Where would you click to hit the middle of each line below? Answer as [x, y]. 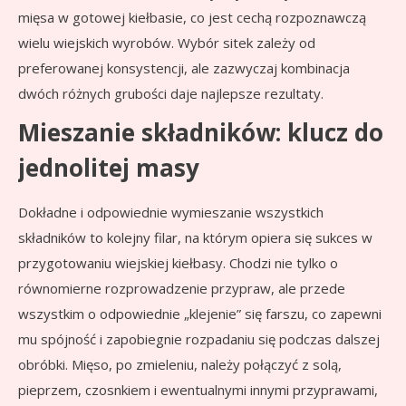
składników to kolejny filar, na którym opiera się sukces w [195, 238]
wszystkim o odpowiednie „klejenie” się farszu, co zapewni [200, 314]
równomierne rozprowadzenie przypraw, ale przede [182, 289]
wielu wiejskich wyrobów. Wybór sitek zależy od [167, 43]
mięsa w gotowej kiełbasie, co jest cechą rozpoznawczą [192, 18]
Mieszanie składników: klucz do [201, 133]
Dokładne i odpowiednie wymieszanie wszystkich [171, 213]
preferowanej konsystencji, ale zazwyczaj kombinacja [184, 68]
